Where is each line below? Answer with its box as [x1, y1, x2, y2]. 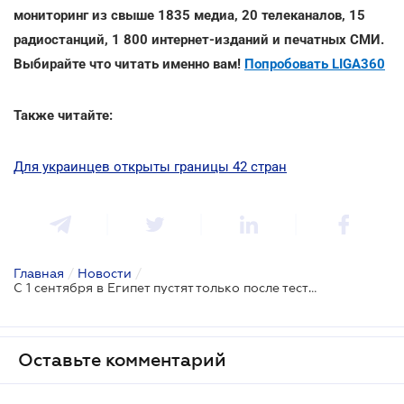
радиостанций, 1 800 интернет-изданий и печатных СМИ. [14, 31, 384, 48]
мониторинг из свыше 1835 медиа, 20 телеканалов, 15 [14, 6, 365, 23]
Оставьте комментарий [18, 349, 226, 370]
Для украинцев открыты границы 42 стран [14, 158, 287, 175]
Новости [78, 265, 132, 280]
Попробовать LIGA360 [244, 55, 385, 72]
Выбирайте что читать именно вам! [14, 55, 244, 72]
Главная [14, 265, 64, 280]
